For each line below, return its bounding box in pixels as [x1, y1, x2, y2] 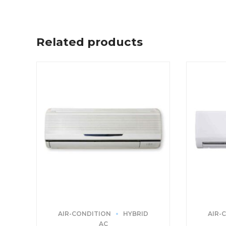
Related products [36, 35, 143, 49]
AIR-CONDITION [58, 210, 111, 218]
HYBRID [123, 210, 149, 218]
